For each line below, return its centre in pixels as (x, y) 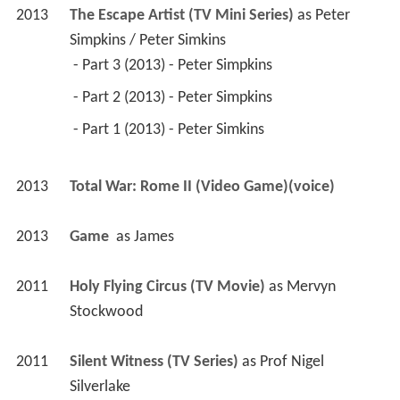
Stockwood (106, 312)
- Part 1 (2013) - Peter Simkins (170, 130)
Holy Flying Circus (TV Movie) (167, 287)
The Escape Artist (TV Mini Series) (181, 16)
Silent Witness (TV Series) (154, 362)
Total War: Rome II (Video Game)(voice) (202, 187)
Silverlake (100, 387)
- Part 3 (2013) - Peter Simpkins (174, 66)
